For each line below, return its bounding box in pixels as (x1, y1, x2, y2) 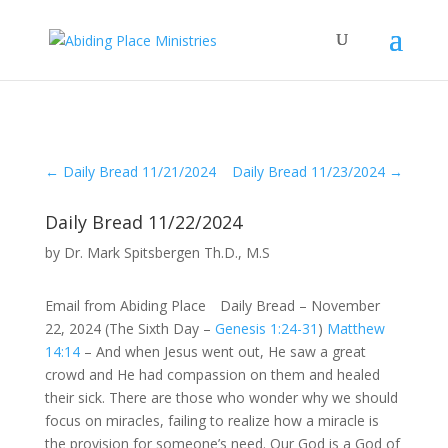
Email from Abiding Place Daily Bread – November (44, 296, 380, 315)
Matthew (326, 319, 385, 338)
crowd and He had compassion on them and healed (44, 365, 380, 384)
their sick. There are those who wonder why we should (44, 388, 398, 407)
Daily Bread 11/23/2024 (232, 162, 386, 181)
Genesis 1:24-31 (214, 319, 318, 338)
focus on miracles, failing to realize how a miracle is (44, 411, 379, 430)
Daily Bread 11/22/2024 (44, 210, 242, 234)
